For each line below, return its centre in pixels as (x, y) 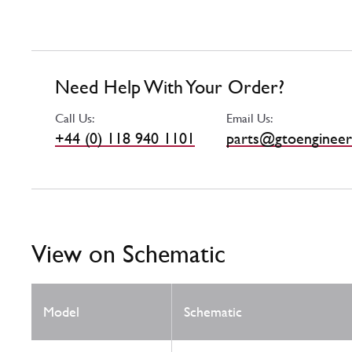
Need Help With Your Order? (170, 88)
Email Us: (250, 119)
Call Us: (75, 119)
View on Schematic (128, 254)
